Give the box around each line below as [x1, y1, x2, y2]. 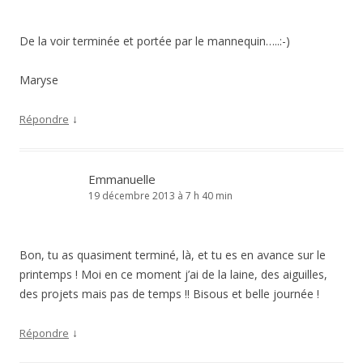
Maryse [19, 72, 58, 88]
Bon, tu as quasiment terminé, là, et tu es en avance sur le [19, 247, 326, 263]
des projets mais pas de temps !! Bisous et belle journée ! [19, 286, 319, 301]
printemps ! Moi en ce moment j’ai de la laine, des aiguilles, [19, 267, 327, 282]
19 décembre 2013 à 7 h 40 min [88, 189, 233, 203]
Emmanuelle [88, 171, 156, 187]
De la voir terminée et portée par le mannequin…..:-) [19, 33, 290, 49]
